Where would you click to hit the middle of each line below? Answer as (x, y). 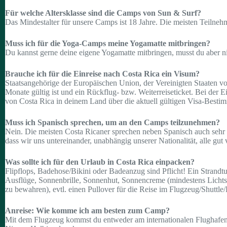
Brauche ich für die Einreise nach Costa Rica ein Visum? (102, 73)
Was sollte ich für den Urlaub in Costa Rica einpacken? (100, 162)
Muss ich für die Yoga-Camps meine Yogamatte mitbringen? (108, 43)
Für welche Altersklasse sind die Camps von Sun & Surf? (103, 13)
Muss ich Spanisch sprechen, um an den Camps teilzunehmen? (112, 122)
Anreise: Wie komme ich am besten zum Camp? (87, 210)
